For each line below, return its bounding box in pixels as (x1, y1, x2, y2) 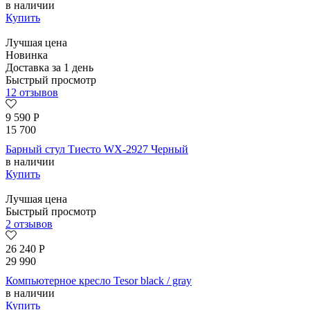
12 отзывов (6, 86, 58, 99)
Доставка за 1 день (6, 62, 93, 74)
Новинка (6, 49, 48, 62)
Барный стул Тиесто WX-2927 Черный (6, 143, 188, 156)
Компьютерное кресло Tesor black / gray (6, 275, 192, 287)
